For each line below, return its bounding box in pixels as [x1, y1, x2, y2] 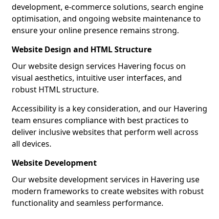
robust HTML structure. [12, 84, 99, 95]
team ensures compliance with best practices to [12, 115, 189, 126]
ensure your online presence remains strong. [12, 25, 179, 36]
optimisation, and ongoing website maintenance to [12, 13, 201, 24]
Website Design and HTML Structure [12, 44, 152, 55]
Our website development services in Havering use [12, 174, 199, 185]
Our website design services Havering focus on [12, 61, 186, 71]
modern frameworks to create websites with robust [12, 186, 204, 197]
